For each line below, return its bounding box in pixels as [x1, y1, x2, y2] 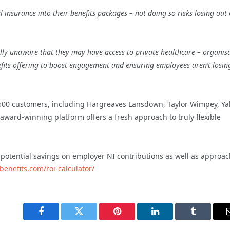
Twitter [78, 214, 105, 224]
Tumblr [192, 214, 220, 224]
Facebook [40, 214, 76, 224]
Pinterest [116, 214, 149, 224]
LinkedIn [154, 214, 188, 224]
